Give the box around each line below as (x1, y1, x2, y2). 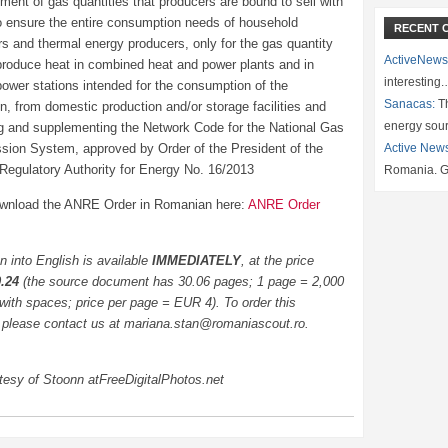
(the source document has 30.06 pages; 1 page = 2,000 (23, 274, 344, 289)
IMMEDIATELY (152, 253, 241, 268)
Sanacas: (384, 97, 435, 111)
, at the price (241, 253, 314, 268)
